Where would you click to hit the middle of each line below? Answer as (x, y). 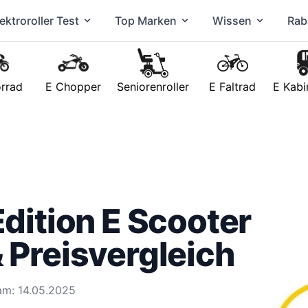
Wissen (232, 21)
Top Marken (146, 21)
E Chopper (73, 87)
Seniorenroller (153, 87)
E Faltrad (232, 87)
